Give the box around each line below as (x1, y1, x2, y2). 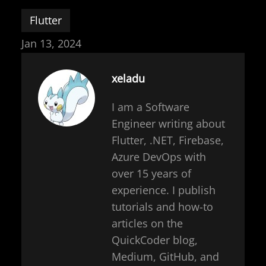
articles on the (112, 216, 183, 231)
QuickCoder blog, (112, 233, 198, 248)
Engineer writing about (112, 116, 225, 131)
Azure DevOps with (112, 150, 206, 164)
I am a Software (112, 100, 189, 115)
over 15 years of (112, 166, 191, 181)
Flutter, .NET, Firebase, (112, 133, 224, 148)
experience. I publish (112, 183, 216, 198)
